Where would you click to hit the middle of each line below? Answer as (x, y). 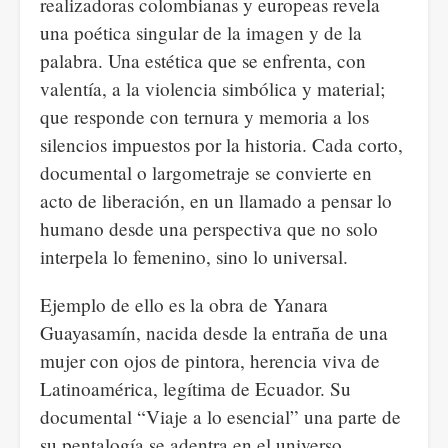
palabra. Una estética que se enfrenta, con (203, 60)
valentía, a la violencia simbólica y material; (212, 88)
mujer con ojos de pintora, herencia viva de (210, 360)
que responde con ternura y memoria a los (204, 116)
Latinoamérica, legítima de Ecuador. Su (195, 388)
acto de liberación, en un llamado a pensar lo (216, 200)
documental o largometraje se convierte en (206, 172)
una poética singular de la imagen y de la (201, 32)
